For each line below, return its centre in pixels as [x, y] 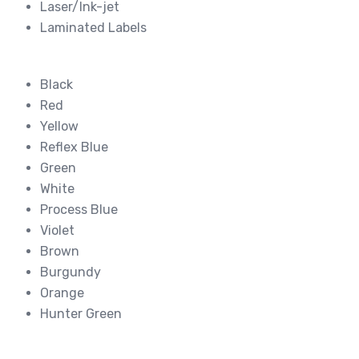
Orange [62, 292]
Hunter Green [81, 313]
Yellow [59, 126]
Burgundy [71, 272]
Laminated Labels [93, 27]
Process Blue [79, 209]
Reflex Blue [74, 147]
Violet [57, 230]
